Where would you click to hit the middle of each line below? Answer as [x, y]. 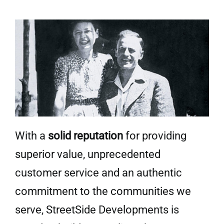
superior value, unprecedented [87, 154]
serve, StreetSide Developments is [97, 209]
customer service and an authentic [98, 172]
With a [31, 135]
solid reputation [85, 135]
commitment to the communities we [103, 191]
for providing [154, 135]
